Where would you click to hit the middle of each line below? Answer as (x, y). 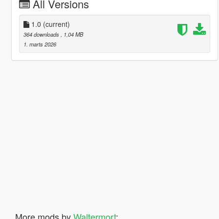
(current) (56, 24)
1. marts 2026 (40, 44)
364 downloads (42, 34)
